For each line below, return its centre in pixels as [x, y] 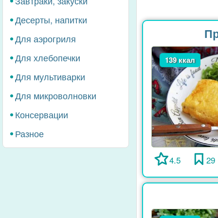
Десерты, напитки [51, 19]
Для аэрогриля [45, 38]
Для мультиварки [50, 76]
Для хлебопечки [48, 57]
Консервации [42, 114]
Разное [29, 133]
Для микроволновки [56, 95]
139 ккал [180, 60]
